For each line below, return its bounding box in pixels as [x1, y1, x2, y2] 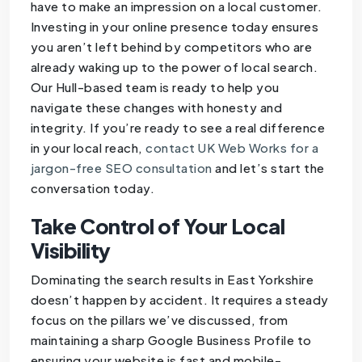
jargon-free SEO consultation [30, 159, 213, 175]
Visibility [30, 237, 111, 263]
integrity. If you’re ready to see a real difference [30, 119, 326, 135]
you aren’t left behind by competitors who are [30, 38, 313, 54]
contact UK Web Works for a [145, 139, 319, 155]
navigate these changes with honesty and [30, 99, 283, 115]
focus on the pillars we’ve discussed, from [30, 311, 288, 327]
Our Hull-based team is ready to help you [30, 78, 280, 95]
